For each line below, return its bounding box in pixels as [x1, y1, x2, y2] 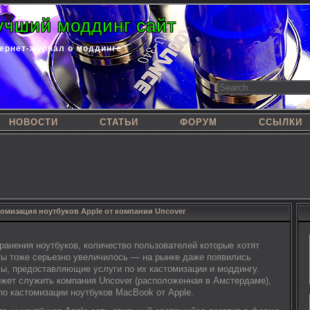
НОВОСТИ [9, 117, 58, 127]
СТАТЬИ [100, 117, 138, 127]
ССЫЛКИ [259, 117, 302, 127]
